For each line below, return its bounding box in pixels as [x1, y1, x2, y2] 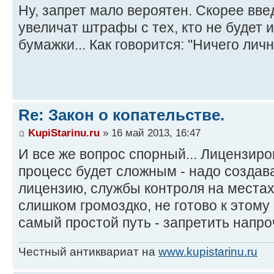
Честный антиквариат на [18, 245, 158, 258]
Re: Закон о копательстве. [18, 105, 224, 124]
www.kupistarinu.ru [158, 245, 257, 258]
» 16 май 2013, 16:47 [100, 127, 201, 139]
